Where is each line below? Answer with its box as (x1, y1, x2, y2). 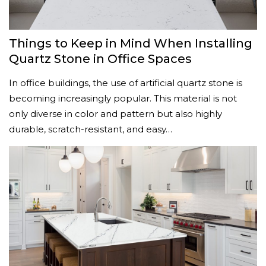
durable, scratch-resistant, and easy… (9, 123, 172, 135)
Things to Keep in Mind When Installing (9, 36, 252, 50)
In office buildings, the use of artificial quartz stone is (9, 77, 242, 88)
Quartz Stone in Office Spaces (9, 52, 192, 66)
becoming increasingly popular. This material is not (9, 93, 237, 104)
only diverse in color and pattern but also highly (9, 108, 222, 119)
